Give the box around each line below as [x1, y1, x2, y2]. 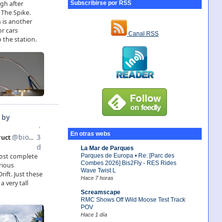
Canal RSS [126, 30, 159, 38]
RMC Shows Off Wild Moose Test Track [80, 196, 185, 203]
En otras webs [70, 130, 111, 138]
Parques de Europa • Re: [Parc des [80, 152, 174, 159]
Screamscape [80, 188, 120, 196]
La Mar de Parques [80, 144, 134, 152]
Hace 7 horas [80, 174, 113, 181]
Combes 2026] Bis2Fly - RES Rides [80, 159, 176, 166]
